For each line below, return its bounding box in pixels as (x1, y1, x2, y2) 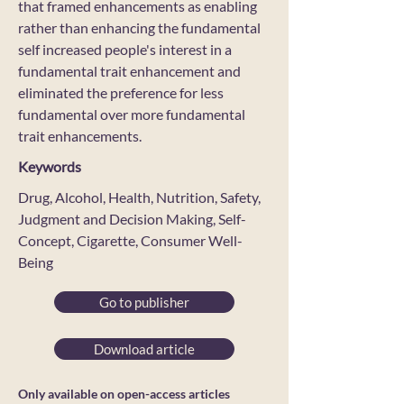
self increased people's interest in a (18, 41, 232, 58)
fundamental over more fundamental (18, 106, 245, 123)
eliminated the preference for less (18, 84, 224, 101)
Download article (94, 341, 195, 357)
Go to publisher (99, 294, 189, 310)
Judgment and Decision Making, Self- (18, 210, 246, 227)
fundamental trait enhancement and (18, 62, 241, 79)
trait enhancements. (18, 127, 142, 144)
